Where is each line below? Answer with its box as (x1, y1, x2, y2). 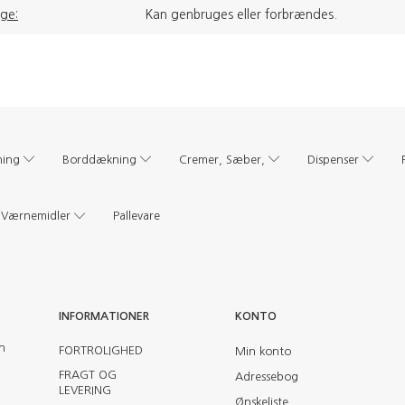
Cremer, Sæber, (179, 153, 265, 165)
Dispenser (307, 153, 359, 165)
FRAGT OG (59, 369, 117, 381)
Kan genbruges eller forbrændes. (145, 7, 337, 21)
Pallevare (113, 210, 160, 222)
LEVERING (59, 384, 111, 397)
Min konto (235, 345, 291, 358)
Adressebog (235, 371, 298, 383)
